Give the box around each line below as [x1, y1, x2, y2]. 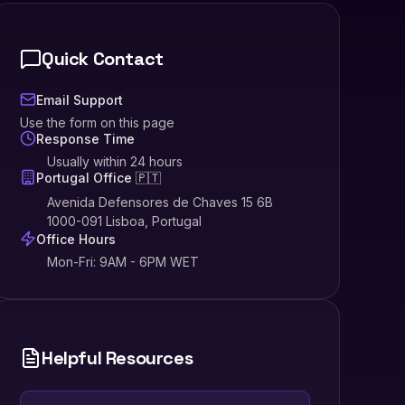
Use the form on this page [20, 115, 175, 131]
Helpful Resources [42, 346, 193, 371]
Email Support [36, 91, 124, 108]
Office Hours [36, 231, 117, 247]
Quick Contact [42, 47, 165, 71]
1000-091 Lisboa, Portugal [47, 213, 202, 230]
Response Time [36, 130, 136, 146]
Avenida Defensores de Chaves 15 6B [47, 194, 274, 211]
